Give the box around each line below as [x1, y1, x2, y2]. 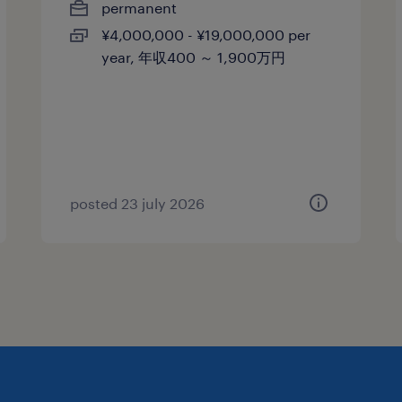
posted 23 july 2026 [70, 194, 205, 212]
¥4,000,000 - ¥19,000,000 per [101, 25, 311, 43]
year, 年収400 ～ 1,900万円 [101, 48, 286, 66]
